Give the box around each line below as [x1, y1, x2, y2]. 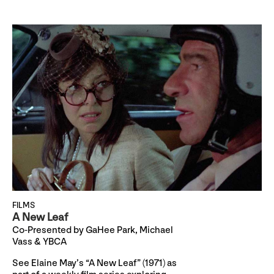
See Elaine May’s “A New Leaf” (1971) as [12, 257, 177, 269]
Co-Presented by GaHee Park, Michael [12, 224, 173, 236]
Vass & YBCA [12, 235, 67, 248]
